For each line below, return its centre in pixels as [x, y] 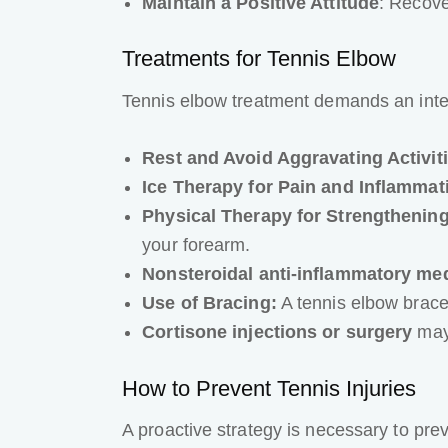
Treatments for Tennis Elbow [259, 59]
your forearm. [196, 245]
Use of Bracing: [209, 303]
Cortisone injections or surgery [277, 332]
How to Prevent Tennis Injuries [269, 388]
